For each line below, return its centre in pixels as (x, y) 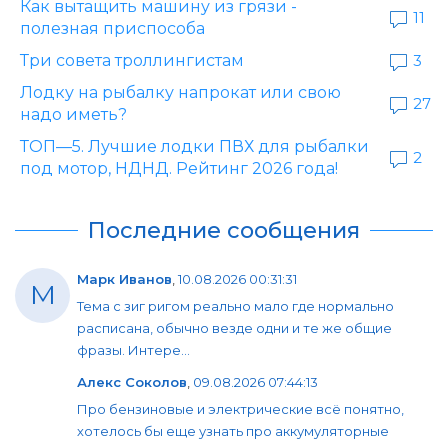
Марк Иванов (124, 278)
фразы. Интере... (133, 349)
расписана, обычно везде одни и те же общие (234, 327)
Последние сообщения (224, 230)
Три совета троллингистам (132, 60)
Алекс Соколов (132, 381)
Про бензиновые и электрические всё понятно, (240, 408)
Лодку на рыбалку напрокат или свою (180, 92)
